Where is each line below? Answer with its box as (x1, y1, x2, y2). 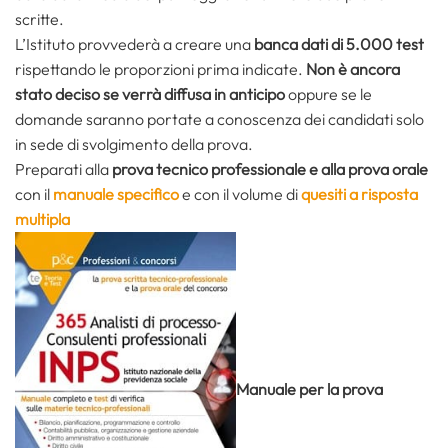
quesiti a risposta (301, 184, 418, 205)
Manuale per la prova (236, 378, 383, 399)
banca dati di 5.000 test (254, 34, 424, 55)
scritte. (15, 9, 64, 30)
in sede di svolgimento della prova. (15, 134, 253, 155)
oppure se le (285, 84, 372, 105)
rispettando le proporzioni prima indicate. (15, 59, 306, 80)
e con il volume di (179, 184, 301, 205)
